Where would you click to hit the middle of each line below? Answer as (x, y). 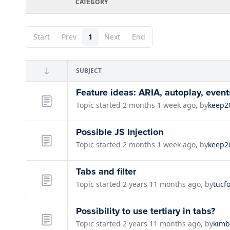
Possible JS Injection (120, 132)
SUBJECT (89, 70)
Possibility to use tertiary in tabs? (146, 211)
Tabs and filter (106, 171)
